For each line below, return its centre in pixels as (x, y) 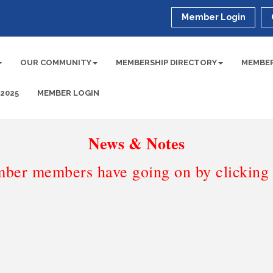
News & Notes (136, 143)
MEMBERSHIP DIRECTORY (167, 62)
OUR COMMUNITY (56, 62)
